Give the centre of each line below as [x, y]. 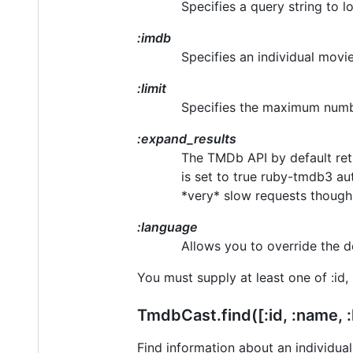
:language [167, 227]
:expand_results [187, 139]
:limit [152, 89]
